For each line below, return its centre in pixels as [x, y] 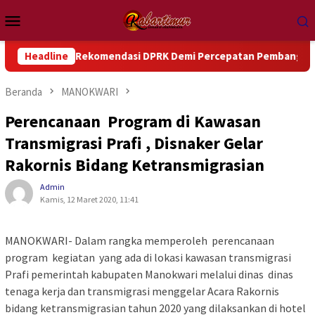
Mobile [50, 39]
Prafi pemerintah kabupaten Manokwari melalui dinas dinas [149, 275]
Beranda [24, 92]
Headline [46, 56]
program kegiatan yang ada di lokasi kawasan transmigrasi [149, 258]
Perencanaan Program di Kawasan [133, 122]
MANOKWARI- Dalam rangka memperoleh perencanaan [140, 241]
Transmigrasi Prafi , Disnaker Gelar [134, 143]
